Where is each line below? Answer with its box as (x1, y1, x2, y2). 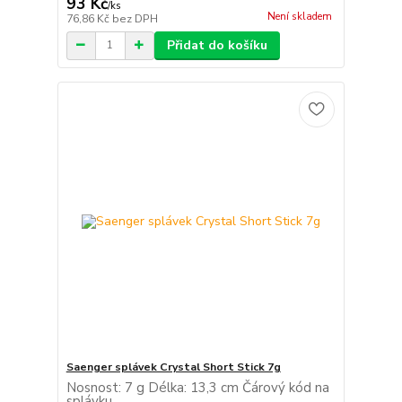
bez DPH (111, 11, 158, 26)
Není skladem (267, 9, 332, 23)
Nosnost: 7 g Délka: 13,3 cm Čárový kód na (66, 379, 329, 398)
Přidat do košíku (166, 36, 267, 54)
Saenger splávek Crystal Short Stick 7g (66, 360, 281, 375)
